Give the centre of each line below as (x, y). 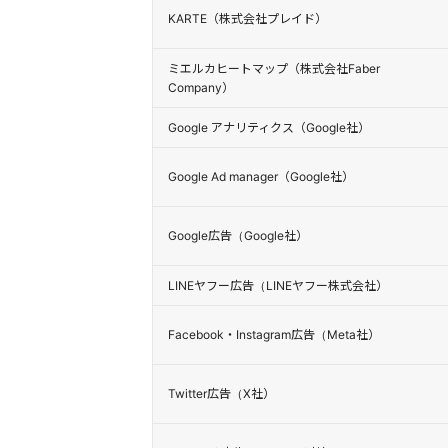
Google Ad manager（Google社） (261, 176)
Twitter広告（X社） (221, 393)
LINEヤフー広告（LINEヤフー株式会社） (278, 285)
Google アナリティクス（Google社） (269, 127)
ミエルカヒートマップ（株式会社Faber (274, 68)
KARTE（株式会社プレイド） (247, 18)
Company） (201, 87)
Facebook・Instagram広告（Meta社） (274, 334)
